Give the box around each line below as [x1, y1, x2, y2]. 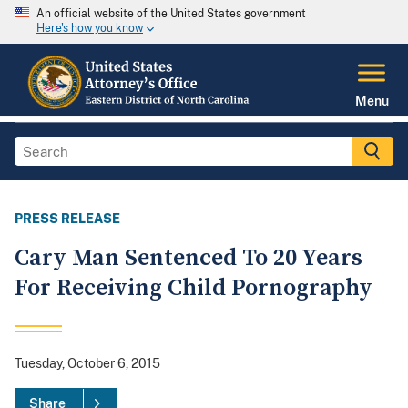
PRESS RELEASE [15, 211, 120, 227]
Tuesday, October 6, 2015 [15, 356, 160, 372]
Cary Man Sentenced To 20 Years [15, 243, 362, 274]
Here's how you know [36, 22, 143, 36]
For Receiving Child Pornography [15, 273, 372, 304]
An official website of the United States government [36, 7, 306, 20]
